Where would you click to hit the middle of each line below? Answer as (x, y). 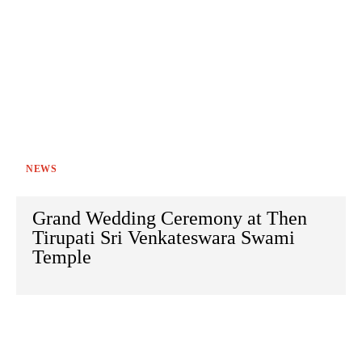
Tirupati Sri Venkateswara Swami (164, 238)
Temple (62, 257)
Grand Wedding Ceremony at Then (170, 219)
